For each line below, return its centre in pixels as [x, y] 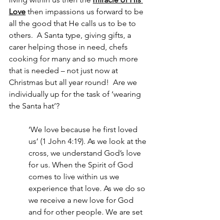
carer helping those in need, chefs [69, 47]
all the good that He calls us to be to [73, 24]
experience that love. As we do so [88, 189]
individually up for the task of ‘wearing [76, 94]
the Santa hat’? [36, 106]
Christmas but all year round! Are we [74, 82]
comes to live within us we [75, 177]
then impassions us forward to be [85, 12]
